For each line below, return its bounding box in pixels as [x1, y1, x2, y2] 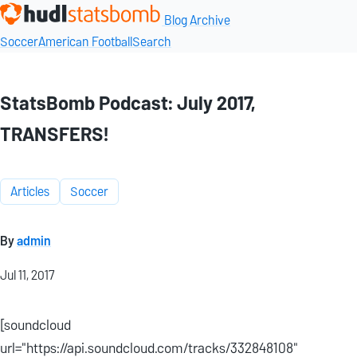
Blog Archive [164, 10, 230, 31]
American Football [38, 31, 132, 53]
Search [132, 31, 171, 53]
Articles [10, 180, 49, 202]
